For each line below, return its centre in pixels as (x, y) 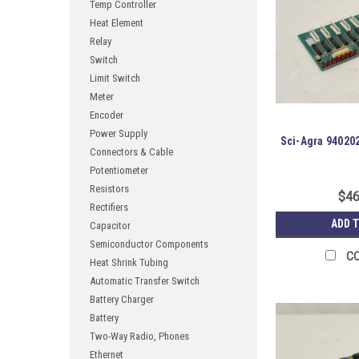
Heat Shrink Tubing (129, 262)
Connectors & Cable (131, 152)
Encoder (107, 115)
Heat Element (117, 23)
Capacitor (110, 226)
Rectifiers (109, 207)
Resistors (109, 189)
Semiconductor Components (149, 244)
